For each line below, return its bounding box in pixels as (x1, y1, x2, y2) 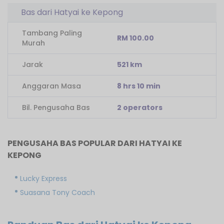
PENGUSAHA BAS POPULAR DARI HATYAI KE (7, 137, 182, 149)
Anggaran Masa (22, 80, 81, 91)
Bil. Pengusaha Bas (22, 102, 90, 112)
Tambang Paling (22, 27, 82, 38)
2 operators (117, 102, 163, 112)
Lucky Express (20, 173, 67, 183)
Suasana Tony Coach (20, 187, 95, 197)
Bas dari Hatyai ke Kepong (21, 6, 123, 18)
